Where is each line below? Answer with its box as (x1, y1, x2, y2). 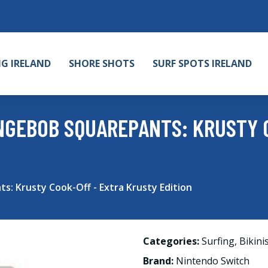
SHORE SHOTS (69, 57, 135, 70)
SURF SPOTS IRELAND (153, 57, 252, 70)
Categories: (143, 234, 199, 248)
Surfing (202, 234, 234, 248)
